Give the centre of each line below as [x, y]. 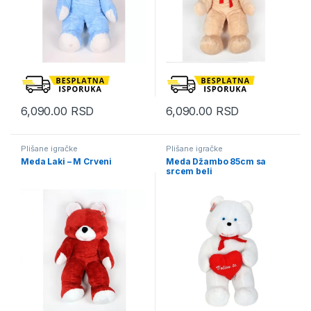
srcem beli [189, 171]
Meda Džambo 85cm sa [216, 161]
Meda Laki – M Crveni [66, 161]
